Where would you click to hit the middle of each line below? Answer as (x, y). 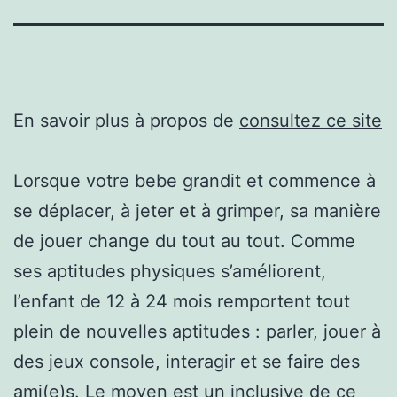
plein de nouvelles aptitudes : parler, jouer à (197, 331)
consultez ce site (311, 120)
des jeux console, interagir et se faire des (187, 361)
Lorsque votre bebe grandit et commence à (195, 180)
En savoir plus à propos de (126, 120)
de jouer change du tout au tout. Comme (184, 241)
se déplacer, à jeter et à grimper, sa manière (197, 210)
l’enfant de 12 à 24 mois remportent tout (182, 301)
